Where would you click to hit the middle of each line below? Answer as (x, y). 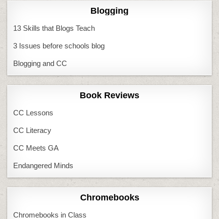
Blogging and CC (40, 63)
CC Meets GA (36, 148)
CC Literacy (33, 130)
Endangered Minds (44, 165)
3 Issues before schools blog (59, 45)
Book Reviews (109, 95)
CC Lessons (33, 112)
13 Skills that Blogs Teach (54, 28)
